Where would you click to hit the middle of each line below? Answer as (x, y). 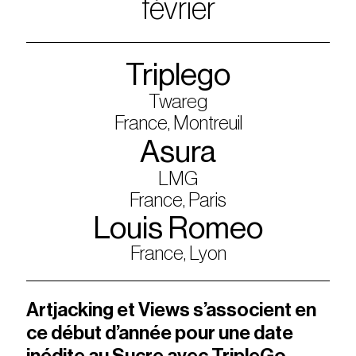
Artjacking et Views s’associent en (172, 310)
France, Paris (178, 200)
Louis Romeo (178, 229)
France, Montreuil (178, 124)
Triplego (178, 75)
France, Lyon (178, 254)
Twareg (178, 102)
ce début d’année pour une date (160, 333)
